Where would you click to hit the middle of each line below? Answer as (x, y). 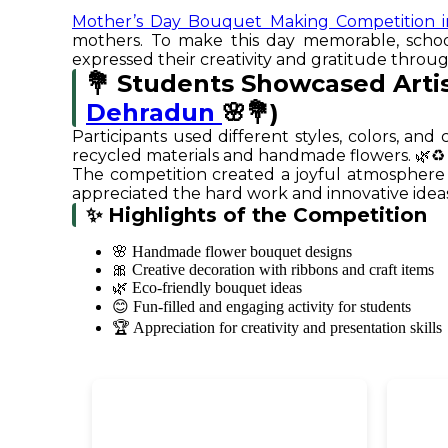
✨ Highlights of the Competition (256, 214)
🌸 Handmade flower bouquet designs (232, 251)
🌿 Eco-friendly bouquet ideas (207, 287)
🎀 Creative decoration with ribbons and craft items (273, 269)
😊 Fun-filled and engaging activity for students (261, 306)
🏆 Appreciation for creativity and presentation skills (277, 327)
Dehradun (154, 112)
